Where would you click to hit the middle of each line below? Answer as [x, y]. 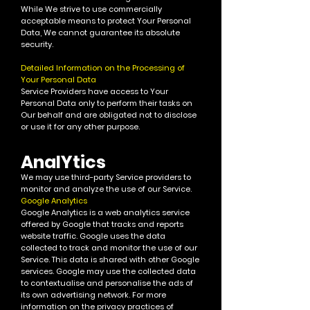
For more [149, 295]
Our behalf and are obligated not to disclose [109, 115]
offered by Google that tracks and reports [102, 224]
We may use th [50, 177]
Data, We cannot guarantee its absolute [100, 33]
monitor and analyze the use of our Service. [106, 189]
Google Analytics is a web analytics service [105, 212]
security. [37, 44]
